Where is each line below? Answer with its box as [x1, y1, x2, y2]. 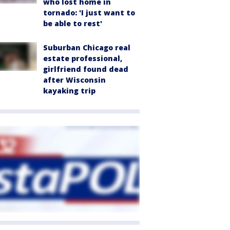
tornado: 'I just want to [43, 8, 135, 17]
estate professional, [43, 53, 122, 63]
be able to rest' [43, 18, 102, 28]
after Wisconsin [43, 75, 106, 85]
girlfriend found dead [43, 64, 128, 74]
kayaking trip [43, 86, 95, 95]
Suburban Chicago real [43, 43, 130, 52]
